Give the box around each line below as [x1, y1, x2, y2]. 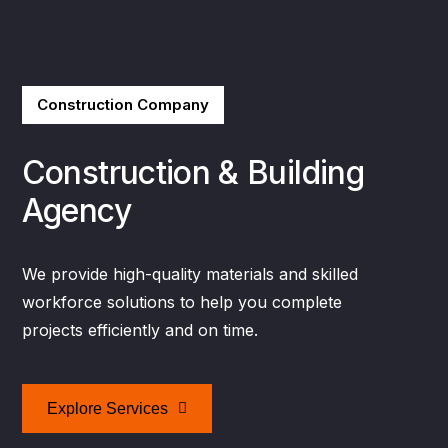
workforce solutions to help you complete [21, 292, 342, 312]
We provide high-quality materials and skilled [21, 264, 358, 284]
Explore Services [46, 400, 168, 417]
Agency [21, 191, 131, 230]
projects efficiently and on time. [21, 320, 258, 340]
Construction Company [36, 95, 209, 114]
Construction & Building [21, 153, 364, 192]
